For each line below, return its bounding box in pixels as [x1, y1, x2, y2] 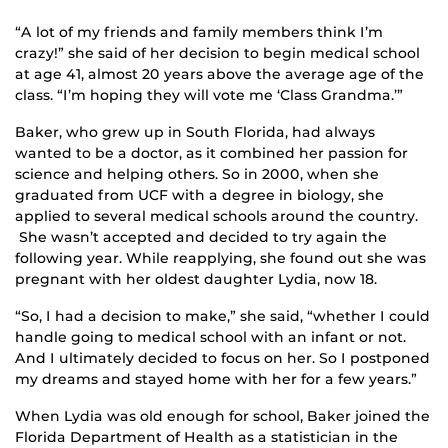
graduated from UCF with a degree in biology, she [15, 186, 384, 205]
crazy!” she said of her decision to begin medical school [15, 44, 420, 63]
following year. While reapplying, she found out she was [15, 249, 426, 268]
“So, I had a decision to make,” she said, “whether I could [15, 307, 430, 326]
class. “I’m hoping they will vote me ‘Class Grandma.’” [15, 86, 403, 105]
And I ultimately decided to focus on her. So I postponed [15, 349, 430, 368]
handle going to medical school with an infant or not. [15, 328, 406, 347]
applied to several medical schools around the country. [15, 207, 418, 226]
